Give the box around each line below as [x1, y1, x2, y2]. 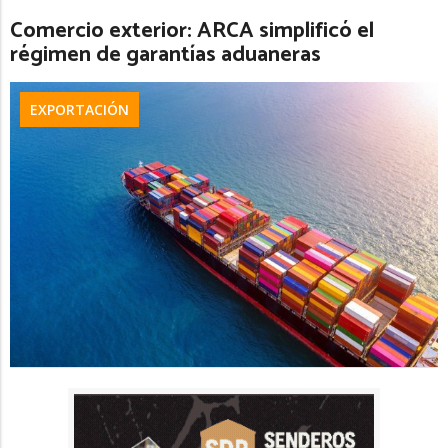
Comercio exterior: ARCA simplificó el [10, 12, 374, 49]
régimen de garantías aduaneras [10, 36, 326, 73]
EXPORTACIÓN [30, 99, 129, 119]
